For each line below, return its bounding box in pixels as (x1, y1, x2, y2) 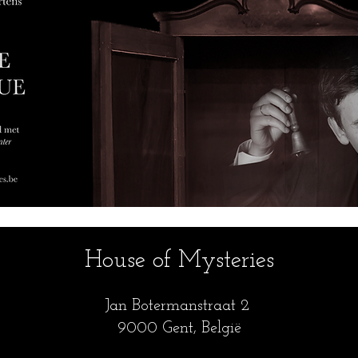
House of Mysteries (84, 248, 274, 273)
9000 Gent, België (117, 320, 241, 336)
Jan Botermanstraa (104, 297, 231, 314)
